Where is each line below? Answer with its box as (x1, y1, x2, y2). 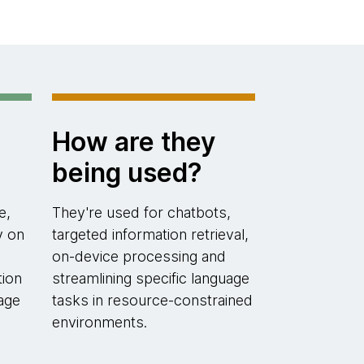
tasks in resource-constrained (51, 292, 253, 309)
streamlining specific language (51, 270, 249, 287)
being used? (51, 157, 202, 188)
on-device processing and (51, 248, 226, 265)
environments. (51, 314, 147, 331)
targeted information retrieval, (51, 226, 249, 243)
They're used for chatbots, (51, 204, 231, 221)
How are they (51, 126, 215, 158)
